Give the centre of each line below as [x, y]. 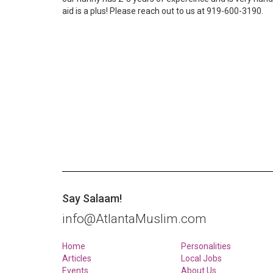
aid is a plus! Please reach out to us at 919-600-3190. [164, 11]
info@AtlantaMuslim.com [134, 219]
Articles [77, 258]
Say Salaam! [92, 198]
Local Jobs [201, 258]
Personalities [206, 246]
